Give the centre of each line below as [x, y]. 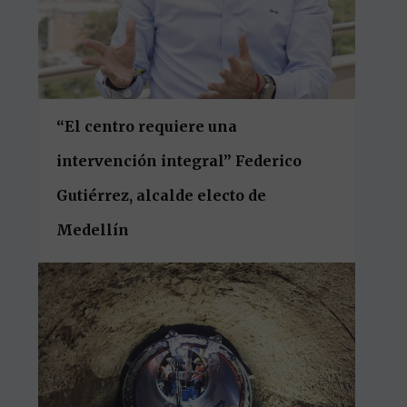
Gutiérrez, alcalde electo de [162, 195]
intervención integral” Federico [179, 160]
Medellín [95, 229]
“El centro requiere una [147, 126]
